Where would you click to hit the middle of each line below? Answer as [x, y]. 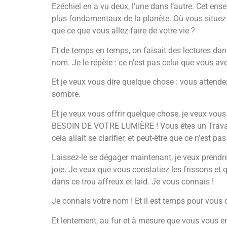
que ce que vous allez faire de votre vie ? [123, 31]
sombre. [66, 94]
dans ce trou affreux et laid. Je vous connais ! [133, 181]
